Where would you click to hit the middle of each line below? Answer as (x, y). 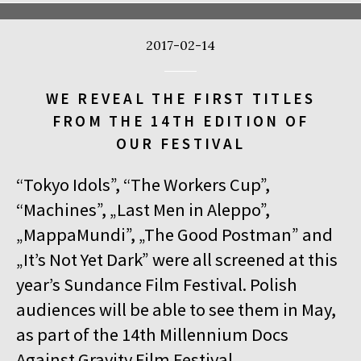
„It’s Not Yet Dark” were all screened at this (177, 260)
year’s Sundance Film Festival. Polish (157, 285)
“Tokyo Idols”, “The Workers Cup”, (143, 185)
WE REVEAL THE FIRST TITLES (180, 98)
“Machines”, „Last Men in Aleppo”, (143, 210)
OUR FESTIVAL (180, 143)
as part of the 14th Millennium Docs (152, 335)
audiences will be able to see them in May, (176, 310)
